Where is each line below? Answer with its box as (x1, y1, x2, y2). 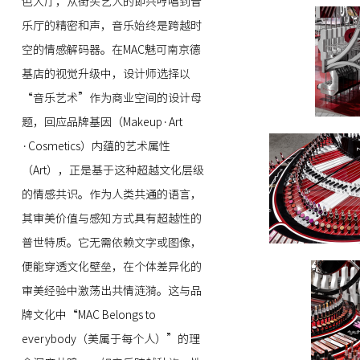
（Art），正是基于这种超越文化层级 (21, 165, 204, 176)
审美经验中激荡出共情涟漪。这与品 (21, 285, 202, 297)
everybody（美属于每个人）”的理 (21, 333, 200, 345)
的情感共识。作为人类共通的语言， (21, 189, 202, 200)
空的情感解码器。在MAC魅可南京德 (21, 44, 201, 55)
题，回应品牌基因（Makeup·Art (21, 117, 182, 128)
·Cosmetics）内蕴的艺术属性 (21, 141, 170, 152)
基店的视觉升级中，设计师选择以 (21, 68, 190, 80)
